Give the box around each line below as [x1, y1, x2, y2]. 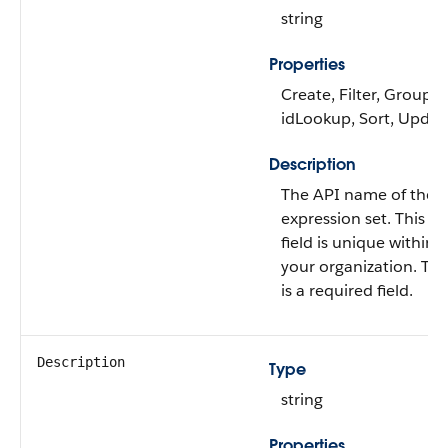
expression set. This [281, 208, 425, 229]
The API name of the [281, 184, 435, 205]
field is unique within [281, 232, 435, 253]
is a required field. [281, 280, 413, 301]
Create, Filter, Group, [281, 84, 436, 105]
